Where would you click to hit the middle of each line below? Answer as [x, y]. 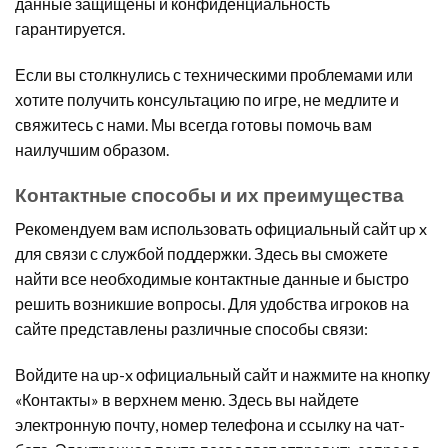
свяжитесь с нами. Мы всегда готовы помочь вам [193, 124]
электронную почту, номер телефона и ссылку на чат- [210, 425]
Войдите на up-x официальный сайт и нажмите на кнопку [222, 375]
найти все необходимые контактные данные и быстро [212, 279]
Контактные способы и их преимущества [209, 194]
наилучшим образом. [92, 149]
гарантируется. [70, 29]
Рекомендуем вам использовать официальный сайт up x [221, 229]
